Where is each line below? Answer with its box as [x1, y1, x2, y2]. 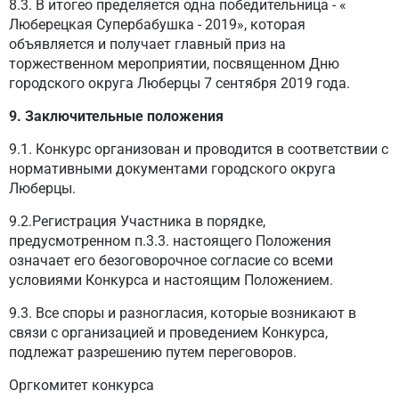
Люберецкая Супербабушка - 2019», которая [9, 16, 305, 33]
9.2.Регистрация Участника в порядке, [9, 213, 265, 230]
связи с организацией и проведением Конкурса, [9, 324, 328, 341]
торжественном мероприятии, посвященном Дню [9, 55, 339, 72]
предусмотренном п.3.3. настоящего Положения [9, 232, 331, 249]
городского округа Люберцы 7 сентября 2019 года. [9, 75, 350, 92]
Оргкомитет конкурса [9, 377, 154, 394]
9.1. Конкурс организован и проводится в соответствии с [9, 141, 388, 158]
